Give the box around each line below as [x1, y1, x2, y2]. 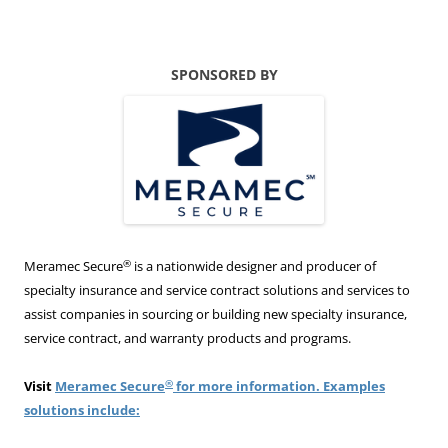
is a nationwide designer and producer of [131, 257, 376, 276]
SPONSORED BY [170, 64, 278, 84]
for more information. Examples [173, 377, 385, 396]
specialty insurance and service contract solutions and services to [24, 281, 410, 300]
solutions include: [24, 401, 140, 420]
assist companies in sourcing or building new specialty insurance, [24, 305, 407, 324]
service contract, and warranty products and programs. [24, 329, 351, 348]
